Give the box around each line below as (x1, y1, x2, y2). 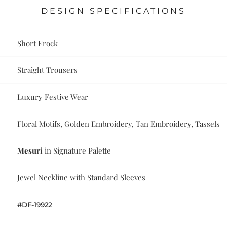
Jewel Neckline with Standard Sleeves (17, 172, 146, 183)
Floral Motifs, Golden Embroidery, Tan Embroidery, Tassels (17, 119, 220, 129)
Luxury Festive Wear (17, 92, 89, 102)
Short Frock (17, 38, 58, 49)
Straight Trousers (17, 65, 78, 75)
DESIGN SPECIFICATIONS (41, 6, 186, 16)
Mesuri (17, 145, 43, 156)
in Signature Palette (43, 145, 111, 156)
